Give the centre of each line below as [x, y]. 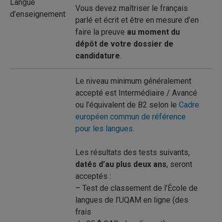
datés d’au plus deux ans [121, 164]
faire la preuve [101, 32]
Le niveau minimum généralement [133, 81]
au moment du [153, 32]
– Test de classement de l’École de [137, 188]
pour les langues [104, 129]
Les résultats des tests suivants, [133, 152]
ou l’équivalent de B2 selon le [127, 105]
